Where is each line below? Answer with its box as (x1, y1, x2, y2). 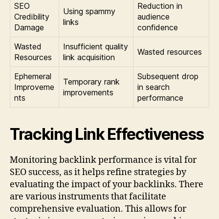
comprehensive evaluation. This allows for (10, 203, 186, 215)
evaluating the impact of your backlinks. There (10, 179, 203, 191)
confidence (137, 22, 178, 33)
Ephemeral (14, 71, 51, 82)
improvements (63, 88, 113, 98)
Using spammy (63, 6, 115, 17)
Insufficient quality (63, 42, 128, 52)
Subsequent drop (137, 71, 198, 82)
